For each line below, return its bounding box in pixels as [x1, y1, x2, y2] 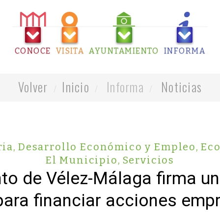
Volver [18, 78, 48, 96]
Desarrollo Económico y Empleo [18, 141, 196, 153]
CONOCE [14, 46, 51, 55]
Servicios [122, 154, 175, 166]
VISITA [55, 46, 84, 55]
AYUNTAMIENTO [89, 46, 159, 55]
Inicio [62, 78, 89, 96]
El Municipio [45, 154, 118, 166]
